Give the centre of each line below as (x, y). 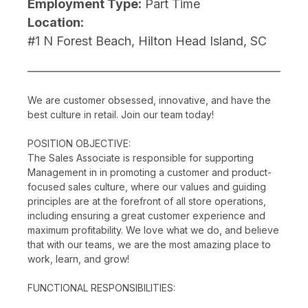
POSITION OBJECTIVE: (79, 143)
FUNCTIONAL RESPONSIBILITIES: (101, 287)
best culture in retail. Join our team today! (121, 114)
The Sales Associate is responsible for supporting (141, 157)
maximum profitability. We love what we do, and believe (153, 230)
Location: (56, 22)
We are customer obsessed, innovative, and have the (149, 100)
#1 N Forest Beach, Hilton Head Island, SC (147, 41)
